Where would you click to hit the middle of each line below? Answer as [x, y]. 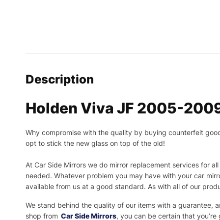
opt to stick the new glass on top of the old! [95, 143]
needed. [40, 176]
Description [60, 80]
